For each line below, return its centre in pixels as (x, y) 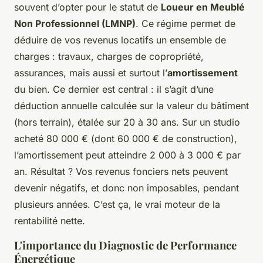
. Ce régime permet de (186, 24)
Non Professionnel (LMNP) (75, 24)
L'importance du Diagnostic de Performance (125, 245)
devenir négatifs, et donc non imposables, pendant (127, 188)
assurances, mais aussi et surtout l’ (91, 73)
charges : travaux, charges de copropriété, (109, 57)
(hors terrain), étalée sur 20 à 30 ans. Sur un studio (127, 122)
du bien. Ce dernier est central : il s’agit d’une (114, 90)
